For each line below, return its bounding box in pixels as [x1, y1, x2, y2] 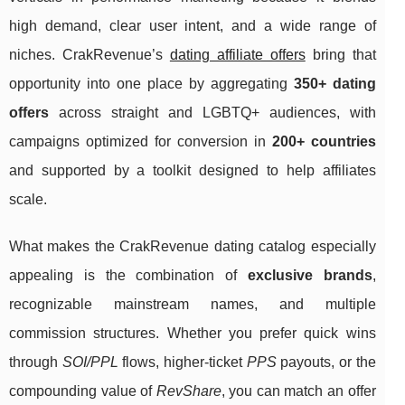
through [9, 354, 62, 371]
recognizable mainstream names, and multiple [9, 297, 376, 313]
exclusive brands [247, 268, 372, 284]
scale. [9, 192, 47, 208]
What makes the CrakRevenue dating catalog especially [9, 239, 376, 255]
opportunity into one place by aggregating [9, 76, 294, 92]
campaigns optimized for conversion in [9, 134, 272, 150]
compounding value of [9, 383, 156, 400]
